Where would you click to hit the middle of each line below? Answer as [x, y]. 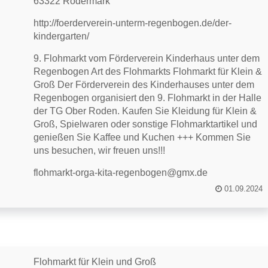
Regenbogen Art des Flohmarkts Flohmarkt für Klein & [148, 71]
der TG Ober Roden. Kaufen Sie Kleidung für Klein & [145, 111]
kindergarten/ [62, 36]
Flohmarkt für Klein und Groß [95, 262]
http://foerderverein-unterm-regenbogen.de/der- [133, 23]
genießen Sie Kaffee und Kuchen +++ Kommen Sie [142, 137]
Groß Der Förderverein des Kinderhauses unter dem [144, 85]
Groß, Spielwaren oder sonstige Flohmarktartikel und [146, 124]
